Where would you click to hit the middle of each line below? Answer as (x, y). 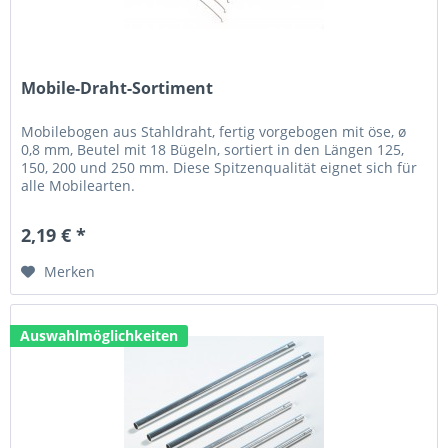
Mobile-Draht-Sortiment (117, 88)
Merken (70, 272)
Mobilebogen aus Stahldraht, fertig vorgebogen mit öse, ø (214, 132)
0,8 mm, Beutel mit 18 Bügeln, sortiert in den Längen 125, (213, 150)
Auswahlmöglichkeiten (99, 335)
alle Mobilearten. (78, 186)
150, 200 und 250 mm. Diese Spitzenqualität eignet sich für (219, 168)
